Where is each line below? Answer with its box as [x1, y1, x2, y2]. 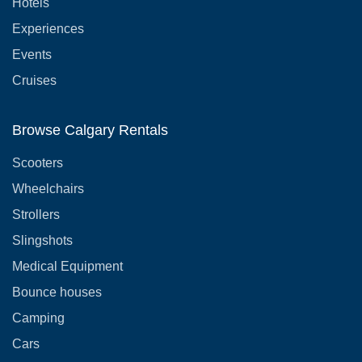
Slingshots [12, 233, 73, 247]
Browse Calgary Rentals [12, 121, 168, 138]
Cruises [12, 73, 57, 87]
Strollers [12, 207, 60, 221]
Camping [12, 310, 65, 325]
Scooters [12, 155, 63, 170]
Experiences [12, 21, 84, 36]
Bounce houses [12, 284, 102, 299]
